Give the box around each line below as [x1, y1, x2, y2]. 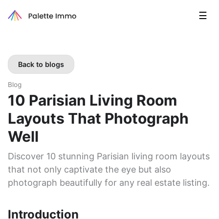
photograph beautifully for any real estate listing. [8, 177, 210, 188]
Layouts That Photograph [8, 109, 189, 127]
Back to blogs [18, 60, 64, 68]
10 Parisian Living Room [8, 91, 177, 109]
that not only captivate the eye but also [8, 164, 171, 175]
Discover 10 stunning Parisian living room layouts [8, 151, 210, 161]
